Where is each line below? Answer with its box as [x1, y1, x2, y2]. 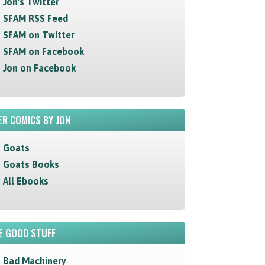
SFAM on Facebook [2, 46, 84, 57]
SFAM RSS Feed [2, 13, 68, 24]
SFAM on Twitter [2, 30, 75, 40]
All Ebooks [2, 176, 49, 186]
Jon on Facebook [2, 63, 76, 73]
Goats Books [2, 159, 59, 170]
